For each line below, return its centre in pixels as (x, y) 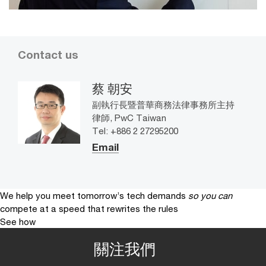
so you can (210, 195)
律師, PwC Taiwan (129, 117)
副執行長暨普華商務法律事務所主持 (163, 104)
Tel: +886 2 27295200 (135, 130)
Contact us (48, 54)
